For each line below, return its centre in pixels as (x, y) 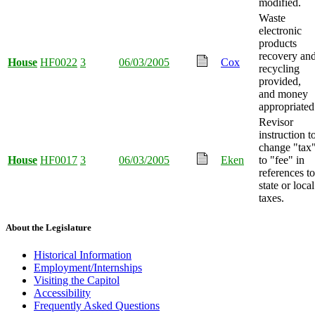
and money (283, 94)
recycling (279, 68)
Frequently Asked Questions (97, 305)
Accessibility (62, 292)
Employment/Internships (88, 267)
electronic (280, 30)
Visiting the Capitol (77, 280)
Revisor (276, 122)
